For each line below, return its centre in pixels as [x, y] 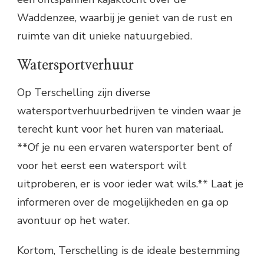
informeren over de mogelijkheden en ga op [123, 202]
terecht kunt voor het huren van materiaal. [120, 129]
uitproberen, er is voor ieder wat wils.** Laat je [130, 184]
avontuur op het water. [73, 220]
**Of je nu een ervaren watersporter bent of [125, 147]
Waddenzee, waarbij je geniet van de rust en [125, 18]
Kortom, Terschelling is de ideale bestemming [129, 250]
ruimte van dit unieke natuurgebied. [105, 36]
